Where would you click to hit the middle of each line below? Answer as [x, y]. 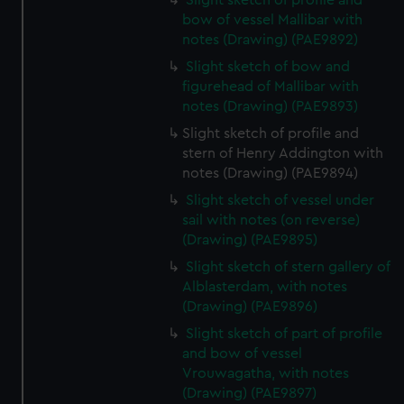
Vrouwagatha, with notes [266, 373]
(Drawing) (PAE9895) [250, 240]
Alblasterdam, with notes [265, 287]
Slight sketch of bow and [268, 67]
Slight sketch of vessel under [280, 200]
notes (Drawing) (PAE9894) [271, 173]
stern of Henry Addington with [283, 153]
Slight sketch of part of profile [285, 334]
